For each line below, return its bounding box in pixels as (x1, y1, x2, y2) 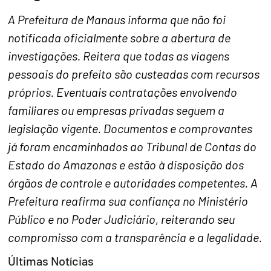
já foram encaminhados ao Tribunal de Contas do (8, 139, 257, 154)
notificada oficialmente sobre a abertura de (8, 30, 231, 45)
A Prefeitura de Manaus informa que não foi (8, 11, 226, 27)
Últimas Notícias (8, 253, 94, 269)
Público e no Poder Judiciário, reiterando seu (8, 211, 235, 226)
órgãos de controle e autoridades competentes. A (8, 175, 258, 190)
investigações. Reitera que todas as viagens (8, 48, 230, 63)
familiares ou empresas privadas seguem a (8, 102, 225, 117)
